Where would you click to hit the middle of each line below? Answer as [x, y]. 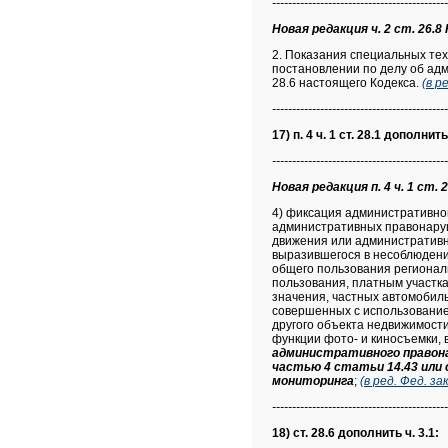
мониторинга [313, 381]
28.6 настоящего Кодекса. [345, 83]
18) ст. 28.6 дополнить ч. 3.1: [355, 433]
